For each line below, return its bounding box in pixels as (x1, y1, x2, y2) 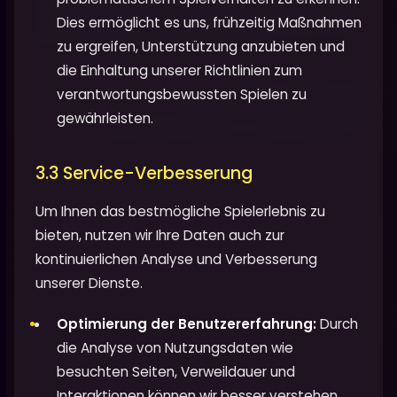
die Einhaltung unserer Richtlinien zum (57, 60, 302, 80)
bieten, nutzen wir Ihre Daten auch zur (35, 225, 284, 245)
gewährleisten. (57, 108, 153, 128)
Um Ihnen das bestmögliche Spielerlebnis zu (35, 201, 325, 221)
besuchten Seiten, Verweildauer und (57, 362, 295, 381)
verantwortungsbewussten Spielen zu (57, 84, 307, 104)
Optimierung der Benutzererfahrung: (57, 314, 316, 333)
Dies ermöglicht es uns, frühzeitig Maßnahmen (57, 12, 362, 32)
